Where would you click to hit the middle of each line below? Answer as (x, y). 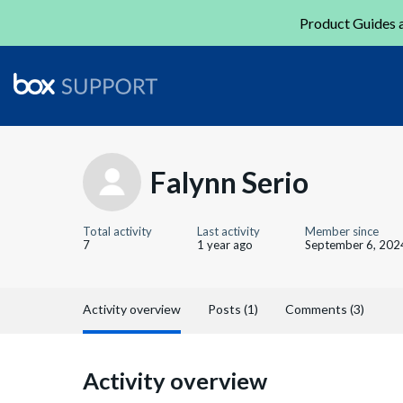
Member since (342, 231)
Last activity (228, 231)
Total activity (117, 231)
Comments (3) (325, 309)
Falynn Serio (229, 182)
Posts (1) (233, 309)
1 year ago (225, 245)
